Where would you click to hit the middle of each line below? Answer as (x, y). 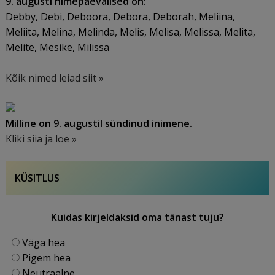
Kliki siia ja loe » (41, 139)
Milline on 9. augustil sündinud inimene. (99, 123)
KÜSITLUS (37, 178)
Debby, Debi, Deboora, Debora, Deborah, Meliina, (121, 17)
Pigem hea (47, 258)
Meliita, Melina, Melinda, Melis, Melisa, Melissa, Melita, (131, 32)
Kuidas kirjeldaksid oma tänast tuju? (137, 217)
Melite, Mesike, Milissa (58, 47)
